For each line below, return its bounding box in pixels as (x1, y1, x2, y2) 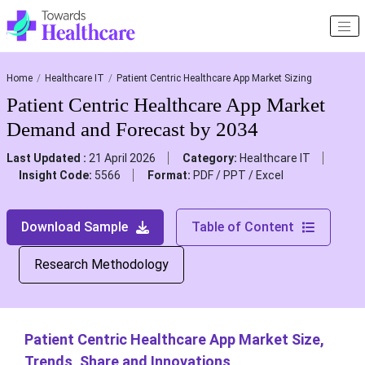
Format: (147, 169, 193, 182)
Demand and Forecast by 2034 (6, 118, 258, 141)
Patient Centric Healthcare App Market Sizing (116, 73, 312, 85)
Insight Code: (18, 169, 95, 182)
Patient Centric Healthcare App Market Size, (24, 331, 324, 349)
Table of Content (191, 219, 294, 235)
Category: (182, 152, 240, 165)
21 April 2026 (88, 152, 156, 165)
